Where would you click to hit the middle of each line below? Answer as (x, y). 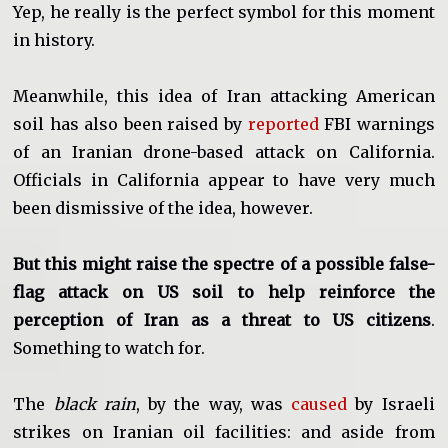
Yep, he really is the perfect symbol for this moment (224, 12)
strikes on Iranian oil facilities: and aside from (224, 432)
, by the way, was (213, 404)
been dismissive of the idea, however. (163, 208)
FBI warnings (376, 124)
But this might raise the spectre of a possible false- (224, 264)
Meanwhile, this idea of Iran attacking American (224, 96)
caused (319, 404)
